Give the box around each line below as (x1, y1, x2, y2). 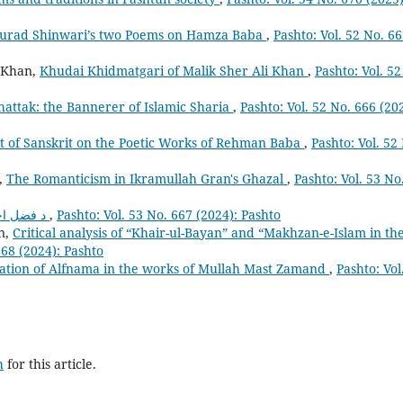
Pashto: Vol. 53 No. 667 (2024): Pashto (57, 205, 281, 223)
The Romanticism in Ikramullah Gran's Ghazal (6, 169, 287, 187)
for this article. (4, 354, 96, 372)
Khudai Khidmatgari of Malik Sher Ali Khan (40, 61, 308, 79)
